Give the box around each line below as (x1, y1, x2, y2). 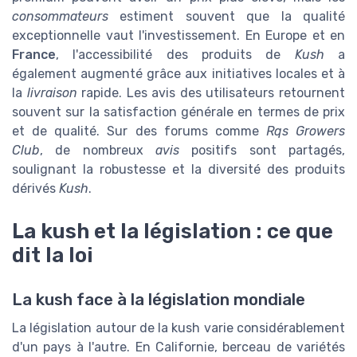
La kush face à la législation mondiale (12, 290, 305, 310)
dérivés (12, 181, 59, 197)
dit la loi (12, 243, 93, 268)
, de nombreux (40, 143, 155, 159)
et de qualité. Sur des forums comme (12, 124, 266, 139)
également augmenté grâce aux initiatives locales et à (12, 66, 345, 82)
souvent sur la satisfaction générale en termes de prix (12, 104, 345, 120)
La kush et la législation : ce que (12, 219, 333, 244)
